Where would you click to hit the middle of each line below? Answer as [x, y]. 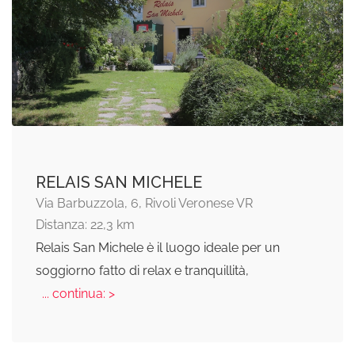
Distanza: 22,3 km [85, 224]
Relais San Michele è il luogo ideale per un [158, 247]
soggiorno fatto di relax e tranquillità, [142, 270]
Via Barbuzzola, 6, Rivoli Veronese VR [144, 203]
